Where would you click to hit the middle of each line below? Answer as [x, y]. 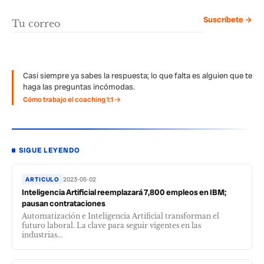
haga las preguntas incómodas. [79, 87]
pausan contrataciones [64, 204]
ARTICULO [43, 179]
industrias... [42, 235]
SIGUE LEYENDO [49, 151]
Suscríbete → [228, 20]
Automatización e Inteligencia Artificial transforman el [121, 216]
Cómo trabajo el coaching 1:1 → [72, 100]
